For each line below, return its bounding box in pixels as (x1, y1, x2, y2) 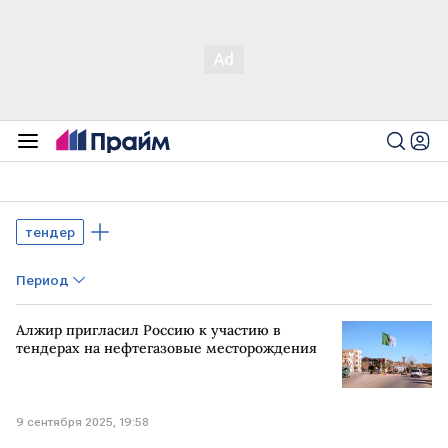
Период (16, 272, 69, 288)
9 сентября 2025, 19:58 (16, 415, 149, 429)
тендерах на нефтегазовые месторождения (16, 339, 317, 357)
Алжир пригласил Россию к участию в (16, 321, 281, 339)
